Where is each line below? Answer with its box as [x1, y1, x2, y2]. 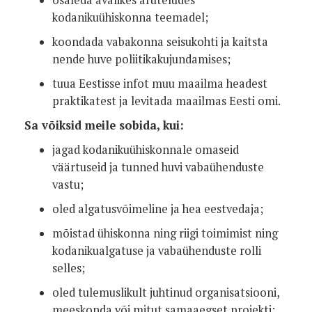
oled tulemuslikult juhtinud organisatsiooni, [52, 285, 279, 300]
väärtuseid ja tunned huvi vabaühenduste [52, 159, 264, 175]
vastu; [52, 177, 84, 192]
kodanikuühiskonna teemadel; [52, 10, 208, 25]
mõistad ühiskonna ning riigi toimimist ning [52, 226, 278, 241]
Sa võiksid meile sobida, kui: [24, 118, 184, 133]
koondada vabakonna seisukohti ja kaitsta [52, 34, 268, 49]
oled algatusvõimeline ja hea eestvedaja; [52, 201, 263, 217]
